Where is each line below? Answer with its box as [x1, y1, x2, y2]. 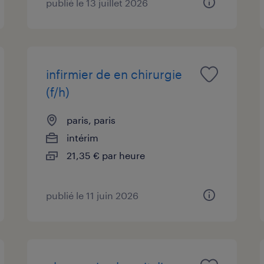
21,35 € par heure [67, 149, 146, 161]
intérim [67, 131, 99, 143]
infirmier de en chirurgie [46, 67, 183, 81]
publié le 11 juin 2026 [46, 189, 139, 201]
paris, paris [67, 114, 116, 126]
